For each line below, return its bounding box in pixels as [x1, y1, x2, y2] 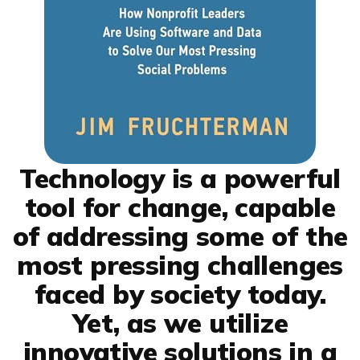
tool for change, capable [24, 190, 336, 223]
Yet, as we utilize [72, 305, 288, 339]
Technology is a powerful [19, 161, 341, 194]
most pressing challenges [17, 247, 343, 281]
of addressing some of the [12, 219, 348, 252]
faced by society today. [34, 276, 326, 310]
